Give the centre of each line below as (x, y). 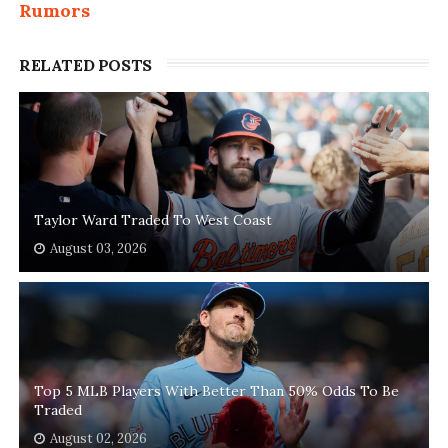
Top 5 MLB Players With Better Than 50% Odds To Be (216, 391)
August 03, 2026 (98, 249)
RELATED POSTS (85, 65)
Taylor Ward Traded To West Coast (152, 220)
